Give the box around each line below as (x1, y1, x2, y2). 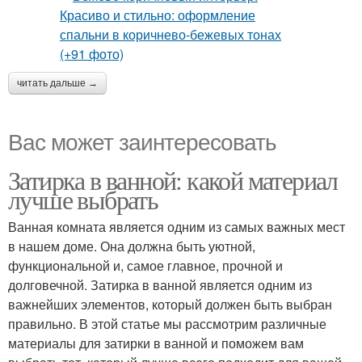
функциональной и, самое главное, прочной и (8, 256, 283, 275)
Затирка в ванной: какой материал (8, 162, 338, 197)
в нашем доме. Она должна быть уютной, (8, 237, 255, 255)
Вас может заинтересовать (8, 124, 276, 157)
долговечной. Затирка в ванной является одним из (8, 276, 312, 294)
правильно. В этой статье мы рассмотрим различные (8, 314, 326, 333)
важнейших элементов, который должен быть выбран (8, 295, 332, 314)
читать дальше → (17, 78, 98, 89)
